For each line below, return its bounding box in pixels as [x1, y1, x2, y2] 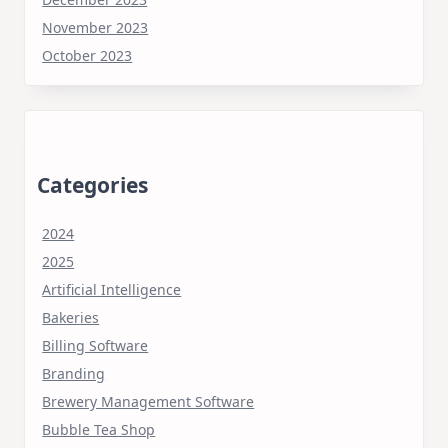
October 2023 [42, 45, 133, 65]
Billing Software [42, 335, 149, 355]
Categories [37, 170, 148, 199]
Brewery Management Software [42, 391, 255, 411]
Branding [42, 363, 106, 383]
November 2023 [42, 17, 149, 37]
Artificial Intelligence [42, 279, 182, 299]
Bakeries [42, 307, 100, 327]
